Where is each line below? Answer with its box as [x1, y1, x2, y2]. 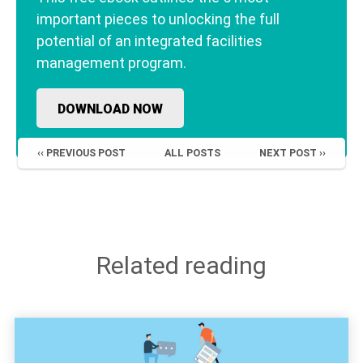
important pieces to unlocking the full [36, 10, 280, 28]
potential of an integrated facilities [36, 32, 263, 49]
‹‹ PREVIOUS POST [37, 146, 126, 159]
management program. [36, 53, 186, 71]
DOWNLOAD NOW [58, 100, 163, 117]
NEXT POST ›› [258, 146, 326, 159]
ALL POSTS [164, 146, 220, 159]
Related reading [96, 250, 267, 280]
